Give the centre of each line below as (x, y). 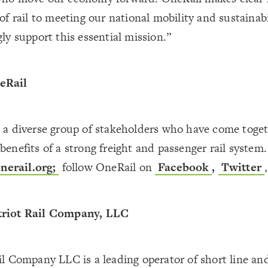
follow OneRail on (107, 167)
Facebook (184, 167)
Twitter (241, 167)
